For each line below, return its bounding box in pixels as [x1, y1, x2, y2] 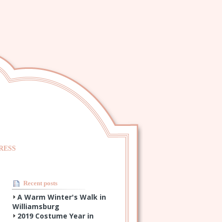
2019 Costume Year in [17, 211, 94, 221]
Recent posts [23, 179, 57, 187]
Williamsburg [12, 202, 59, 212]
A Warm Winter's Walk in [17, 192, 106, 202]
